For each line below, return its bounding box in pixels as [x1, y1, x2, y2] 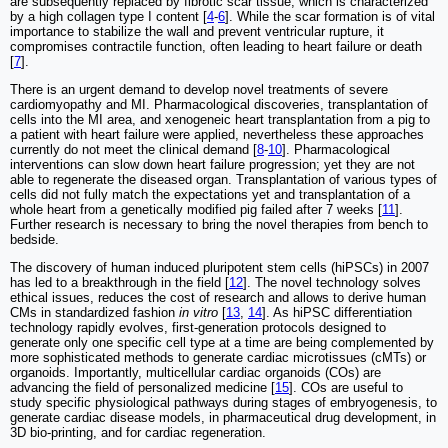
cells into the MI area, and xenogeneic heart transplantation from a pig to [10, 112, 430, 128]
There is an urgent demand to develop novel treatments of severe [10, 82, 388, 98]
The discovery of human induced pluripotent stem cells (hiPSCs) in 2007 [10, 260, 429, 276]
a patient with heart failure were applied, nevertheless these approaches [10, 127, 424, 143]
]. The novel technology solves [243, 275, 421, 291]
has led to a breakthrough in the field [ [10, 275, 229, 291]
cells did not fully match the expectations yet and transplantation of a [10, 187, 410, 203]
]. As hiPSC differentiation [262, 305, 412, 321]
